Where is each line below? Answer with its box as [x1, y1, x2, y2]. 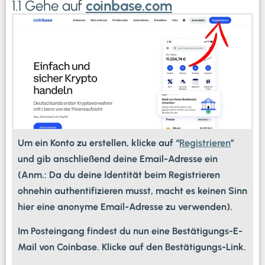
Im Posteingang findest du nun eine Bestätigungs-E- [18, 225, 243, 237]
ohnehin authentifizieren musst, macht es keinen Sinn [18, 185, 247, 196]
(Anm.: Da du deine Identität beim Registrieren [18, 169, 220, 180]
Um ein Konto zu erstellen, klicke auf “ [18, 137, 179, 148]
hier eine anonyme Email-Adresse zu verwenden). [18, 201, 232, 212]
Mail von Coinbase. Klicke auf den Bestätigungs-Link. [18, 241, 246, 253]
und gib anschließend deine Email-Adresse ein [18, 153, 218, 164]
